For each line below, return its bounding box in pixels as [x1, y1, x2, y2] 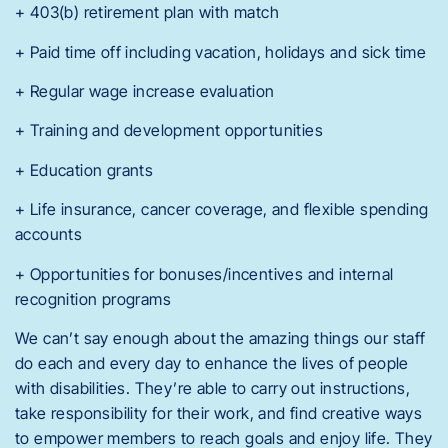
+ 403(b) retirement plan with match [15, 2, 279, 23]
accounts [15, 224, 83, 245]
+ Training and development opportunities [15, 120, 323, 141]
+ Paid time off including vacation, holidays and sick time [15, 41, 427, 62]
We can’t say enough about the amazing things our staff [15, 328, 426, 348]
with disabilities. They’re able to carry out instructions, [15, 378, 411, 398]
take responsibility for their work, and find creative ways [15, 403, 423, 423]
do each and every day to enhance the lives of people [15, 353, 409, 373]
